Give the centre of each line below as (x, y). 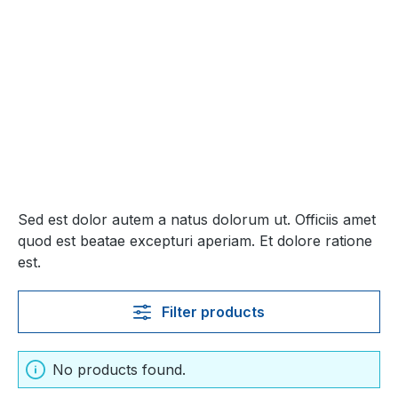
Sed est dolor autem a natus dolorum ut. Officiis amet (197, 219)
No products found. (119, 370)
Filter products (213, 312)
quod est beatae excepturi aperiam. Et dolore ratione (195, 241)
